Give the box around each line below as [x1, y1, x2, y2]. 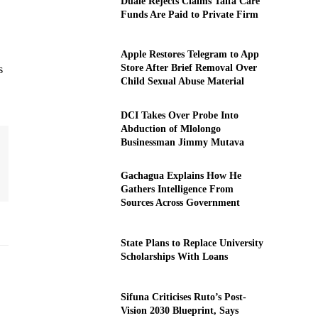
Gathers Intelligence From [120, 184, 234, 195]
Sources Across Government [120, 197, 240, 209]
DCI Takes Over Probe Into [120, 109, 238, 121]
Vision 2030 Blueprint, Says [120, 305, 238, 317]
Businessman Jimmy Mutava [120, 136, 244, 148]
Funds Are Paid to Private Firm [120, 9, 258, 20]
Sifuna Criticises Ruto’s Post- [120, 292, 246, 303]
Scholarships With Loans [120, 251, 228, 263]
